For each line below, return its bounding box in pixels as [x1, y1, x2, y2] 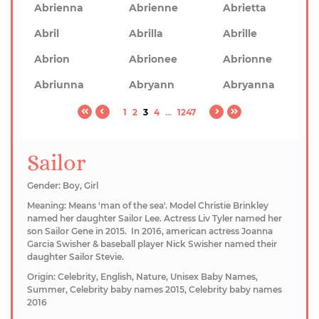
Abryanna [223, 78, 276, 91]
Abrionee [128, 53, 177, 66]
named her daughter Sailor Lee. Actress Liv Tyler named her [27, 213, 282, 224]
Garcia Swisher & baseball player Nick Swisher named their [27, 239, 277, 249]
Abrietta [223, 1, 267, 14]
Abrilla [128, 27, 163, 40]
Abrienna [34, 1, 83, 14]
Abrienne [128, 1, 178, 14]
